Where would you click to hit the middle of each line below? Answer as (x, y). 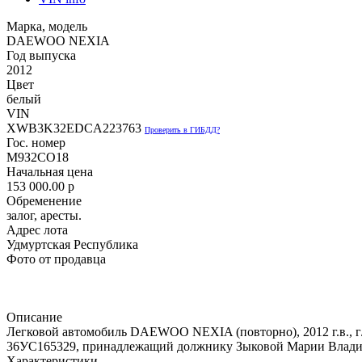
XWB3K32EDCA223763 (74, 128)
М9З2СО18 (38, 157)
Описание (34, 317)
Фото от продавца (56, 259)
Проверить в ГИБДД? (182, 129)
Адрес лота (37, 229)
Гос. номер (36, 142)
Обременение (44, 200)
